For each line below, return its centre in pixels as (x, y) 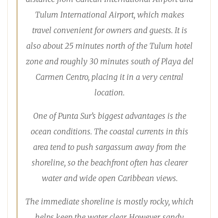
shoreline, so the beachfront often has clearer (109, 163)
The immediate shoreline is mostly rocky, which (109, 202)
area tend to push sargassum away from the (109, 147)
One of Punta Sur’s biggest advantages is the (109, 116)
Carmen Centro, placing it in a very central (109, 77)
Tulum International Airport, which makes (109, 15)
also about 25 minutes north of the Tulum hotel (109, 46)
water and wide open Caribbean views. (109, 178)
